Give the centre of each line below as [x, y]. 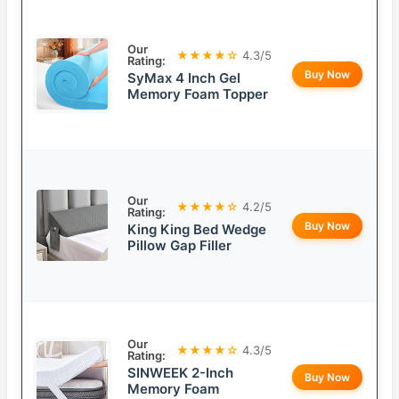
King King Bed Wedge [197, 230]
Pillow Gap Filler [179, 246]
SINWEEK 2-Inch [180, 373]
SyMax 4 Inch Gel [184, 78]
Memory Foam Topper [198, 94]
